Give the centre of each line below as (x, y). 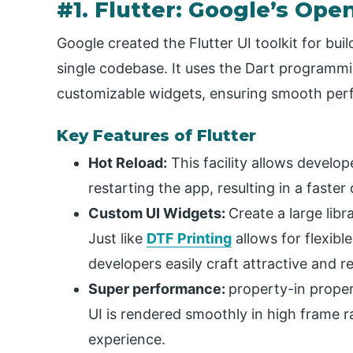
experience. (127, 340)
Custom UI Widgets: (158, 214)
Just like (117, 239)
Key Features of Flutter (156, 135)
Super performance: (158, 289)
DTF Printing (189, 239)
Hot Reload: (128, 163)
